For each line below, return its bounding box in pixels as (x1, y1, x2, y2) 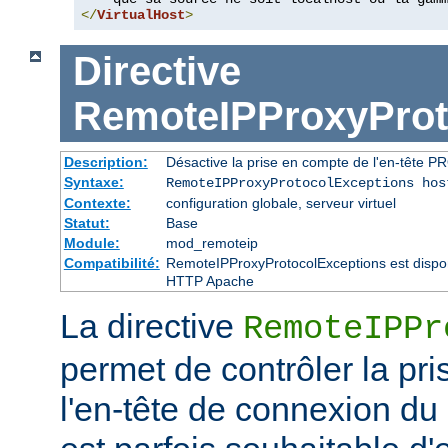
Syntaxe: (63, 174, 124, 191)
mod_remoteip (165, 235, 258, 252)
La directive (60, 307, 243, 346)
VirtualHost (97, 6, 185, 23)
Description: (63, 154, 148, 171)
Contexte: (63, 195, 131, 212)
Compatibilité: (63, 255, 160, 272)
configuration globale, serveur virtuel (165, 195, 396, 212)
